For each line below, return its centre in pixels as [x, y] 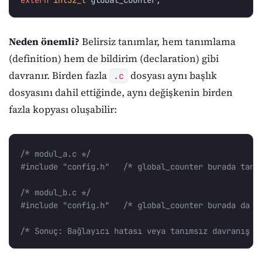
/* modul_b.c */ [56, 193]
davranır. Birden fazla [59, 75]
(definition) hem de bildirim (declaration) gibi [114, 58]
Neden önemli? [44, 41]
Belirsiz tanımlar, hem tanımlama [158, 41]
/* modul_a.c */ [56, 154]
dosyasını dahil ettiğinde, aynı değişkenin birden [121, 92]
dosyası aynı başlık [172, 75]
